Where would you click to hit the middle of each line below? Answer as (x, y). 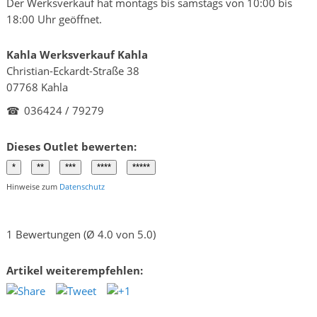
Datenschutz (82, 186)
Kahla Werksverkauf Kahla (77, 55)
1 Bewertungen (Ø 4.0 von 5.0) (81, 235)
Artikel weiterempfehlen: (75, 270)
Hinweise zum (33, 186)
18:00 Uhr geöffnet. (54, 19)
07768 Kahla (37, 87)
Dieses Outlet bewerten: (71, 146)
